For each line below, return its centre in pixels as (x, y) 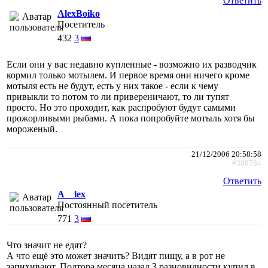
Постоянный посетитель (107, 205)
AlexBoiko (79, 13)
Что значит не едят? (47, 245)
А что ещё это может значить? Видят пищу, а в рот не (116, 255)
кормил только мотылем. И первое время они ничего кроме (128, 75)
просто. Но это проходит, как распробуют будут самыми (121, 107)
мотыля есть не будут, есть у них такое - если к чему (112, 86)
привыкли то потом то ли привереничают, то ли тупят (118, 96)
